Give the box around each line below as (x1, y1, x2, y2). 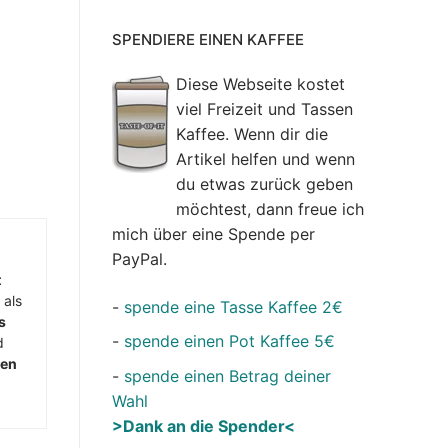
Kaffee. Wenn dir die (176, 124, 328, 145)
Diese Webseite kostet (176, 74, 345, 95)
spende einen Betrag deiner (124, 365, 331, 386)
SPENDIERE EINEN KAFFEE (112, 30, 304, 50)
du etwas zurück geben (176, 174, 353, 195)
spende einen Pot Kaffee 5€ (124, 331, 335, 352)
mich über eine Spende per (112, 224, 315, 245)
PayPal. (112, 249, 167, 270)
